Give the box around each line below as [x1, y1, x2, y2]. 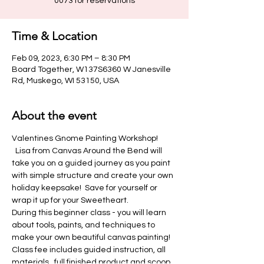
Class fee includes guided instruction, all [12, 246, 167, 254]
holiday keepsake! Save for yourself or [12, 184, 159, 192]
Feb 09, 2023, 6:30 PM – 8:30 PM [12, 54, 130, 62]
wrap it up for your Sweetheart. [12, 196, 128, 204]
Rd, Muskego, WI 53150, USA [12, 77, 119, 85]
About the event [12, 108, 97, 123]
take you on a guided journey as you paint [12, 159, 172, 167]
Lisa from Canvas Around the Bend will [12, 147, 164, 155]
